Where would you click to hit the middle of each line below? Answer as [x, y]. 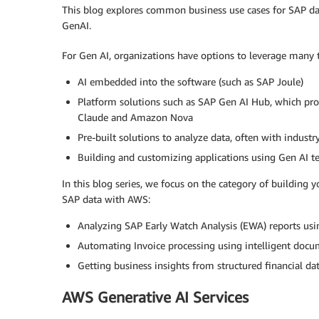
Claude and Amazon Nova [135, 117]
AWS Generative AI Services [155, 298]
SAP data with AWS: [106, 199]
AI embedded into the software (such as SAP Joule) [190, 82]
